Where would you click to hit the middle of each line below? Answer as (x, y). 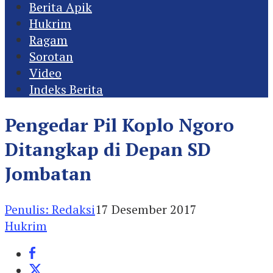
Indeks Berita (66, 89)
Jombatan (48, 173)
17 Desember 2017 (146, 209)
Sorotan (51, 56)
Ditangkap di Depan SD (108, 149)
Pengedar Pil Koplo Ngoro (119, 125)
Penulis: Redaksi (50, 209)
